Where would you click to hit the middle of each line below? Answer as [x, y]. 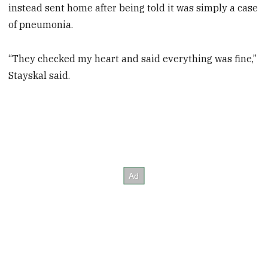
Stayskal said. [39, 76]
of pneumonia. [41, 25]
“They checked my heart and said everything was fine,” [133, 59]
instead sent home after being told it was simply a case [133, 8]
